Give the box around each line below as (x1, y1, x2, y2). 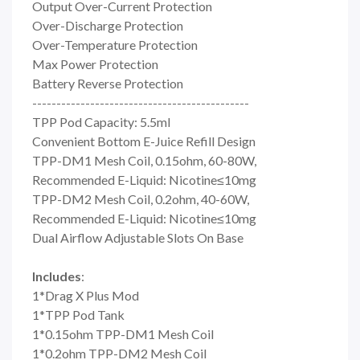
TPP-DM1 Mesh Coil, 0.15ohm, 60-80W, (32, 152, 256, 168)
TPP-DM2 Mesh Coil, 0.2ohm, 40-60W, (32, 190, 249, 207)
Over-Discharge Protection (32, 17, 183, 33)
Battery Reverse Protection (32, 75, 183, 91)
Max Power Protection (32, 55, 158, 72)
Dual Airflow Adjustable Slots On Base (32, 229, 243, 245)
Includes (32, 268, 81, 284)
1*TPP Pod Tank (32, 306, 125, 322)
